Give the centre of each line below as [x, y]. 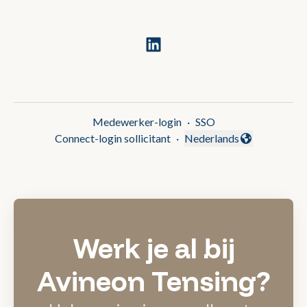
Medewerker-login [137, 121]
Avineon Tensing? [153, 281]
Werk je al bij [153, 248]
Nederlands [211, 138]
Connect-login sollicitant [112, 138]
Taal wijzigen [214, 145]
